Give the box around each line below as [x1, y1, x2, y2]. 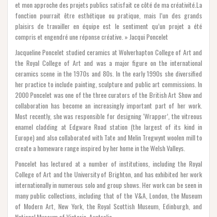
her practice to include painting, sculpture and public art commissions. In [15, 78, 202, 89]
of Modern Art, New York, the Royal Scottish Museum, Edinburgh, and [15, 201, 202, 211]
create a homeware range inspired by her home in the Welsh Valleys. [15, 142, 185, 153]
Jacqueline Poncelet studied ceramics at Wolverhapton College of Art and [15, 46, 202, 57]
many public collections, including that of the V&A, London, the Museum [15, 190, 202, 201]
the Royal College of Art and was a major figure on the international [15, 57, 202, 68]
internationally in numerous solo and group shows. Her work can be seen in [15, 179, 202, 190]
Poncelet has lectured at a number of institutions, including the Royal [15, 158, 202, 169]
